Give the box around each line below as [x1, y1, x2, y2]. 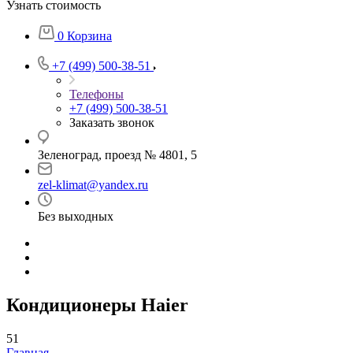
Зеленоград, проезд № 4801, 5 [38, 148, 197, 162]
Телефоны [69, 87, 124, 101]
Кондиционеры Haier [6, 294, 188, 315]
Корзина [67, 29, 112, 43]
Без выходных [38, 210, 113, 223]
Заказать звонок [69, 116, 154, 129]
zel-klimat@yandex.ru [38, 178, 148, 191]
